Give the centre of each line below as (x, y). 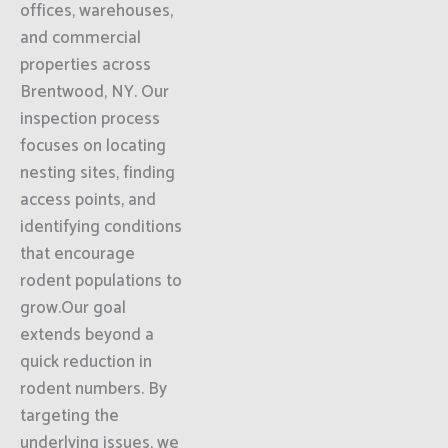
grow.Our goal (73, 308)
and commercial (80, 38)
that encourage (77, 254)
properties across (85, 65)
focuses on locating (93, 146)
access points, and (88, 200)
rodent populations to (101, 281)
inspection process (90, 119)
